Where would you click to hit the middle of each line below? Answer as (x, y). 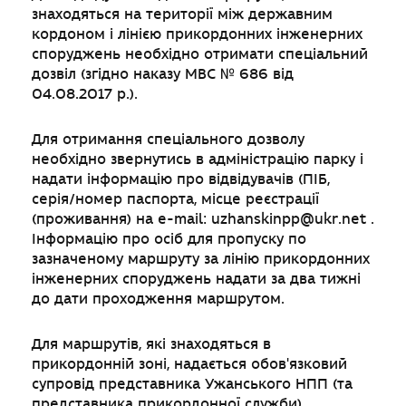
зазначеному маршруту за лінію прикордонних (201, 259)
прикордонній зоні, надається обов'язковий (189, 364)
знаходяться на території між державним (182, 14)
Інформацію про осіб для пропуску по (169, 239)
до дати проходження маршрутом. (158, 299)
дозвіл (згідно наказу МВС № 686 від (163, 74)
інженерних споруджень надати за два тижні (196, 279)
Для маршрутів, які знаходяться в (151, 344)
